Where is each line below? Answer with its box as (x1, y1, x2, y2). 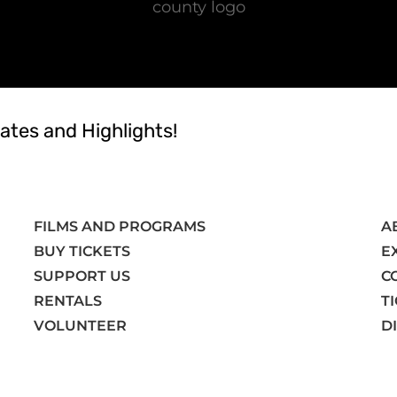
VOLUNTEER (34, 316, 131, 334)
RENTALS (34, 292, 103, 309)
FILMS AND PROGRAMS (34, 217, 206, 235)
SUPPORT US (34, 267, 131, 284)
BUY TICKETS (34, 242, 131, 260)
